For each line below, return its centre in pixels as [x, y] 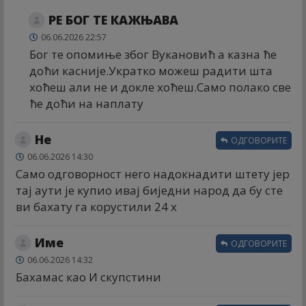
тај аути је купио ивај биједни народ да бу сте [149, 190]
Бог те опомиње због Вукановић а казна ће [153, 54]
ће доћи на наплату [86, 103]
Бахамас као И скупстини [88, 277]
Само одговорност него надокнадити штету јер [153, 173]
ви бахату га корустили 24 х [96, 206]
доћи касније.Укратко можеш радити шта [151, 70]
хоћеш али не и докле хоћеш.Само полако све [160, 87]
